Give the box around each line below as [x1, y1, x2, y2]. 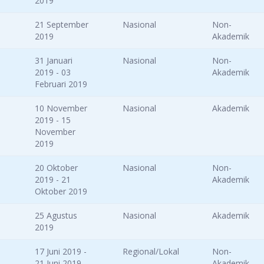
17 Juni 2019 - [35, 246, 87, 258]
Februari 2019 [35, 78, 87, 90]
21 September [35, 19, 88, 31]
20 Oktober [35, 162, 78, 174]
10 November [35, 103, 87, 114]
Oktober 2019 [35, 186, 87, 197]
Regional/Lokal [123, 246, 179, 258]
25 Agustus [35, 210, 77, 222]
